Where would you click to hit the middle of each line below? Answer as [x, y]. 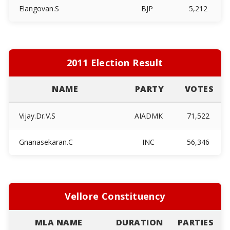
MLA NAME [59, 222]
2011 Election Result [115, 62]
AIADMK [149, 116]
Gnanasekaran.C [45, 142]
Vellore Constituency [115, 196]
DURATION [139, 222]
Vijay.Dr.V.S [36, 116]
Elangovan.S [38, 8]
